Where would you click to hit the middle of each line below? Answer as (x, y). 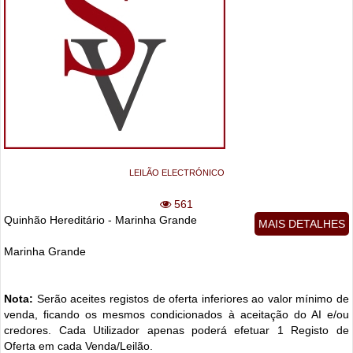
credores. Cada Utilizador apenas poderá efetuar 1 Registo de (176, 330)
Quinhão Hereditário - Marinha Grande (101, 220)
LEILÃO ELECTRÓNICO (176, 173)
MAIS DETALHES (301, 224)
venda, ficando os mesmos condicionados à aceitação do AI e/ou (176, 314)
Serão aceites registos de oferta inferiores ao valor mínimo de (193, 299)
